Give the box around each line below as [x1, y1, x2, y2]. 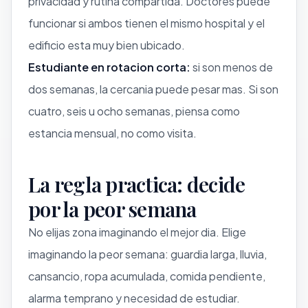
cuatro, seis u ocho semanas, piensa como [28, 103, 240, 118]
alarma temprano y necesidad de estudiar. [28, 290, 240, 305]
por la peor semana [28, 195, 197, 223]
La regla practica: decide [28, 170, 245, 198]
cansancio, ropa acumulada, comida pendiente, [28, 268, 265, 283]
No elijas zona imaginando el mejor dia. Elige [28, 224, 246, 239]
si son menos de [190, 59, 273, 74]
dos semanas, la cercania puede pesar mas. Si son [28, 81, 278, 96]
